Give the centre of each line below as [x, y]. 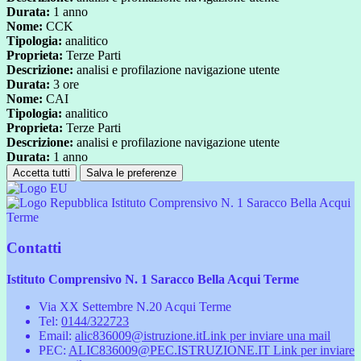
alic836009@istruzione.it [139, 336]
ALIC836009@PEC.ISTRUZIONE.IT [171, 350]
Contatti [34, 248]
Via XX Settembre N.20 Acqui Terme [135, 307]
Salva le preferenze [131, 172]
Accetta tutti [41, 172]
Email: [57, 336]
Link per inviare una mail [266, 336]
